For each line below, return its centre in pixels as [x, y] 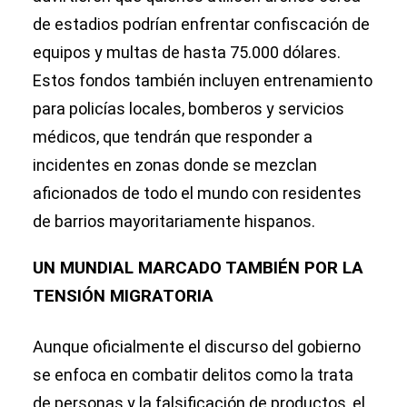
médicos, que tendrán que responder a [173, 137]
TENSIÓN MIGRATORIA [123, 297]
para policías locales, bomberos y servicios [189, 109]
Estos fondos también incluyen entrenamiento [203, 81]
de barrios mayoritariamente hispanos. [174, 222]
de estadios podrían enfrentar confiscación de [201, 25]
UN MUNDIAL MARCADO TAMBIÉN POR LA [198, 268]
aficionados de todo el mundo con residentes [197, 194]
